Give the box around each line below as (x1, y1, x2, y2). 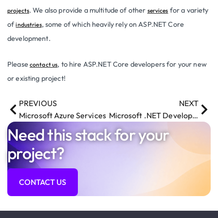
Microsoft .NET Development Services (192, 110, 199, 120)
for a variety (168, 5, 209, 15)
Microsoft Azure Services (19, 110, 106, 120)
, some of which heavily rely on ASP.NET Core (41, 19, 184, 29)
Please (7, 59, 30, 69)
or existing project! (7, 73, 66, 83)
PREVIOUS (19, 98, 57, 108)
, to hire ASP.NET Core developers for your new (57, 59, 207, 69)
